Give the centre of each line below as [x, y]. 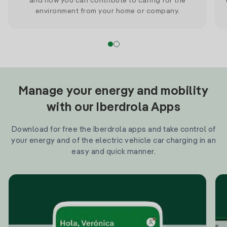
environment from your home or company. [107, 11]
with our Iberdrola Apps [113, 108]
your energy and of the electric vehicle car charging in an [113, 141]
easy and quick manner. [113, 152]
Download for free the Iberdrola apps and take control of [113, 129]
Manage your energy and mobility [113, 92]
